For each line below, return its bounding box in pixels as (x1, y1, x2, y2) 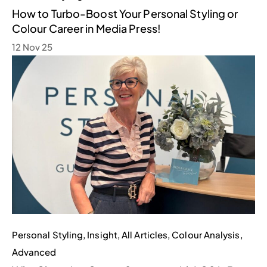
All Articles (122, 228, 168, 240)
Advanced (11, 246, 57, 257)
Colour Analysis (172, 228, 240, 240)
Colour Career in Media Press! (11, 21, 161, 36)
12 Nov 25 (11, 41, 53, 53)
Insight (87, 228, 117, 240)
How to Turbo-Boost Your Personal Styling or (11, 7, 238, 21)
